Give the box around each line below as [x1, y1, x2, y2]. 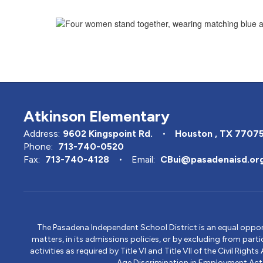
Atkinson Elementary [23, 107, 170, 126]
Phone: [23, 141, 53, 153]
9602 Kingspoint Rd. [63, 128, 153, 140]
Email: [131, 154, 155, 166]
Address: [23, 128, 60, 140]
